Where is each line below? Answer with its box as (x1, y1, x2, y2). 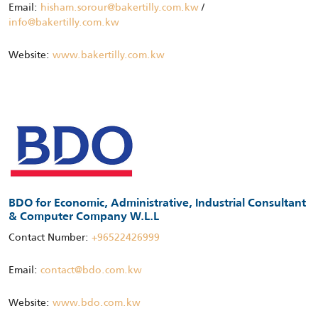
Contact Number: (9, 229, 92, 245)
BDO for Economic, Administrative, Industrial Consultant (9, 197, 306, 209)
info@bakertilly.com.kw (9, 13, 119, 30)
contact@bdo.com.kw (40, 261, 142, 278)
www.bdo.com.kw (53, 294, 141, 310)
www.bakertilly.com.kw (53, 46, 165, 62)
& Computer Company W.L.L (9, 211, 159, 223)
